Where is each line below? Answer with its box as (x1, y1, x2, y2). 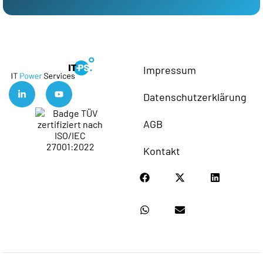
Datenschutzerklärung (143, 90, 247, 103)
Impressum (143, 63, 196, 76)
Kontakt (143, 144, 180, 157)
